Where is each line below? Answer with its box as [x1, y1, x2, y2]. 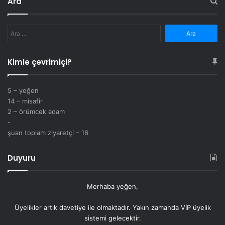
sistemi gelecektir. [84, 214, 141, 222]
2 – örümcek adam [8, 107, 65, 116]
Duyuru [8, 153, 36, 164]
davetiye [59, 203, 86, 212]
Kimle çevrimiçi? [8, 57, 72, 68]
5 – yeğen [8, 86, 39, 95]
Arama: [160, 25, 182, 34]
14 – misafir [8, 97, 43, 105]
